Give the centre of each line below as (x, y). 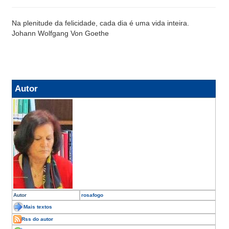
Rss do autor (37, 219)
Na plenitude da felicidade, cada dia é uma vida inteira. (100, 23)
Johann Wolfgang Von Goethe (60, 33)
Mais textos (38, 207)
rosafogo (92, 195)
